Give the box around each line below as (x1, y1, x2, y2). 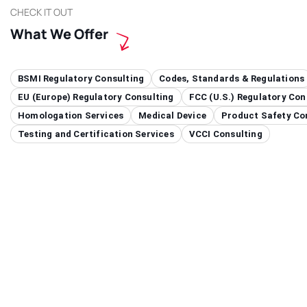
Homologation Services (18, 110, 124, 121)
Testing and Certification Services (18, 129, 174, 139)
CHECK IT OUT (10, 5, 73, 19)
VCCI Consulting (188, 129, 262, 139)
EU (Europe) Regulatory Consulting (18, 92, 174, 102)
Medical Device (138, 110, 207, 121)
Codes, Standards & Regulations (159, 73, 305, 84)
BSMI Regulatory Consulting (18, 73, 145, 84)
